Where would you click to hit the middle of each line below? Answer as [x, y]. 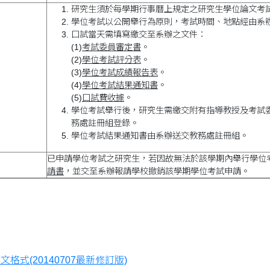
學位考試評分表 [111, 60]
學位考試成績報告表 [120, 72]
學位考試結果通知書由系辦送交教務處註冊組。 [160, 136]
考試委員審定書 [111, 47]
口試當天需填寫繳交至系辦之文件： [139, 34]
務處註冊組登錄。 [105, 123]
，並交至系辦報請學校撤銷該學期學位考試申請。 [157, 171]
